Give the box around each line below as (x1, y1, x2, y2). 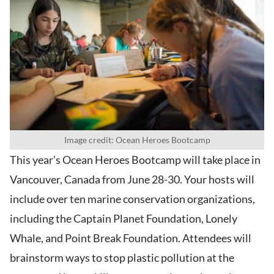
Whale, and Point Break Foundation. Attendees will (10, 231, 251, 245)
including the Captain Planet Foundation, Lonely (10, 212, 237, 226)
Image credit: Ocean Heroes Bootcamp (64, 135, 210, 146)
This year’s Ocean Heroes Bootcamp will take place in (10, 153, 261, 167)
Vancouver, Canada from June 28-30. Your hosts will (10, 172, 254, 187)
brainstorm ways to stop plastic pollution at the (10, 251, 234, 265)
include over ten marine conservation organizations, (10, 192, 255, 206)
